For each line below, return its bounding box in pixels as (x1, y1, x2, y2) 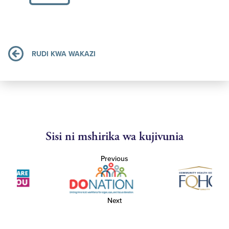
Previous (101, 154, 128, 164)
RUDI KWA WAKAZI (32, 49, 96, 58)
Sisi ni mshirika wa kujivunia (45, 129, 184, 145)
